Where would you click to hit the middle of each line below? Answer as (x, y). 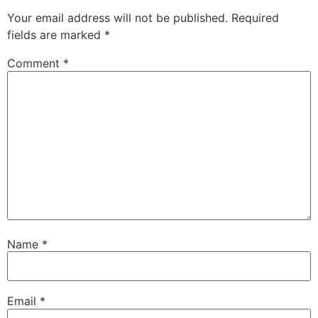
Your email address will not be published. (117, 18)
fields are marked (56, 35)
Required (255, 18)
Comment (35, 64)
